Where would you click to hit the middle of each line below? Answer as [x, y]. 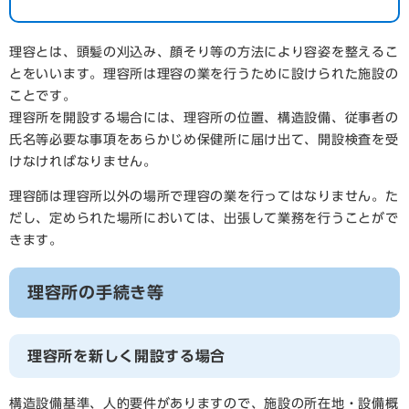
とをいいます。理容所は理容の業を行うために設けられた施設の [204, 74]
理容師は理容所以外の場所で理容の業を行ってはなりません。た [204, 196]
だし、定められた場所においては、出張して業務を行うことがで [204, 218]
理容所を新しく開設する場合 [127, 356]
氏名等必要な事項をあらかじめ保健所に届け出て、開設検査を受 [204, 140]
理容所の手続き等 [96, 292]
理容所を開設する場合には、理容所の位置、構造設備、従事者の [204, 118]
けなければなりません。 [83, 162]
